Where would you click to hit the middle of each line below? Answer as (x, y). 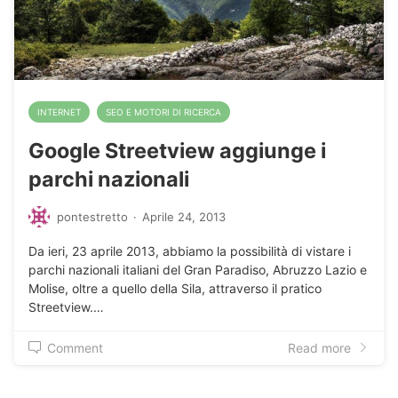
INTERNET (59, 112)
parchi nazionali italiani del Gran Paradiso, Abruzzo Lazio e (198, 269)
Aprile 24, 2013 (184, 216)
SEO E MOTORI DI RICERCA (163, 112)
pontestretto (92, 216)
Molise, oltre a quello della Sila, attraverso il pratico (175, 288)
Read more (319, 347)
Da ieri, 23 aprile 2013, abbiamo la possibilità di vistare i (190, 251)
